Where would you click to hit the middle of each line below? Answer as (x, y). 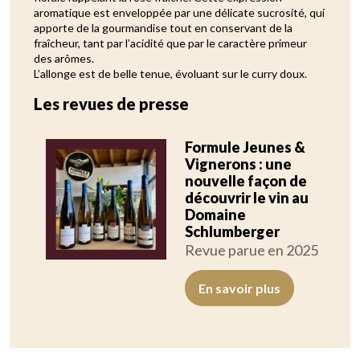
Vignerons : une (238, 164)
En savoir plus (239, 288)
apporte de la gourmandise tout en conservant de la (163, 28)
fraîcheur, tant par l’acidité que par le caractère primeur (170, 43)
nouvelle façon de (245, 181)
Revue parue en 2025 (251, 250)
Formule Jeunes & (245, 147)
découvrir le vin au (246, 198)
